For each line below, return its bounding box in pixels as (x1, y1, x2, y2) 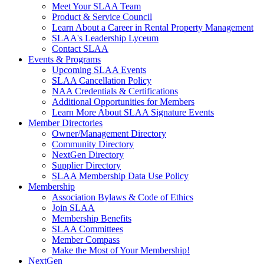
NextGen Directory (52, 150, 124, 160)
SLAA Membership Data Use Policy (52, 171, 189, 181)
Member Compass (52, 235, 120, 245)
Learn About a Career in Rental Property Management (52, 22, 253, 32)
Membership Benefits (52, 213, 131, 223)
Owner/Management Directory (52, 128, 166, 138)
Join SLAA (52, 203, 95, 213)
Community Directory (52, 139, 134, 149)
